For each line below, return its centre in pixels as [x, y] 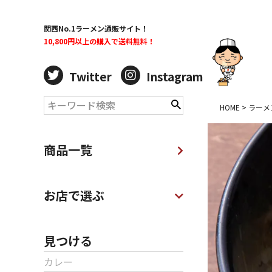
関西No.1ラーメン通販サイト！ [96, 28]
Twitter [90, 76]
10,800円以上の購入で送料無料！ [99, 41]
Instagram [175, 76]
